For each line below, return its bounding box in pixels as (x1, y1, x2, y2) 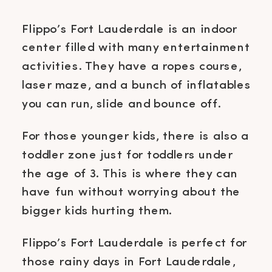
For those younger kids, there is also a (22, 129, 249, 143)
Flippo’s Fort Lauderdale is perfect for (22, 237, 247, 250)
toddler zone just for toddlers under (22, 148, 233, 161)
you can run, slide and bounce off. (22, 97, 225, 110)
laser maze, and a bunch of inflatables (22, 78, 251, 92)
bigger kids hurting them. (22, 204, 172, 217)
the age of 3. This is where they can (22, 167, 238, 180)
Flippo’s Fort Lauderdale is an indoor (22, 22, 237, 36)
